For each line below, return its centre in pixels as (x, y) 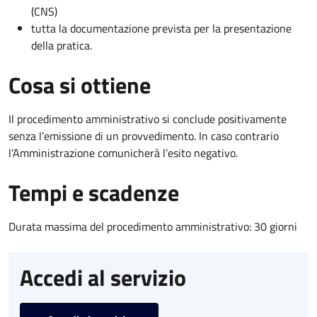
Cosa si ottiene (80, 85)
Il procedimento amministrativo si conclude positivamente (148, 119)
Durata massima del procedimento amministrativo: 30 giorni (153, 226)
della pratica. (62, 45)
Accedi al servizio (103, 277)
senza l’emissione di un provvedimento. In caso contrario (144, 136)
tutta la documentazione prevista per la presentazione (161, 28)
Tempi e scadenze (94, 192)
